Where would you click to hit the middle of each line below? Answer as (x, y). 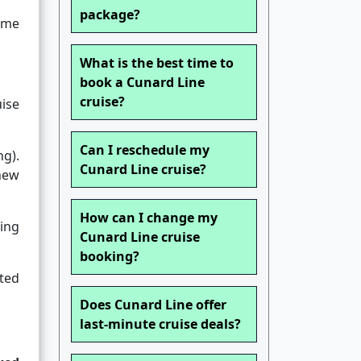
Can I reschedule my (145, 150)
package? (110, 15)
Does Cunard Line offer (153, 305)
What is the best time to (157, 63)
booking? (110, 257)
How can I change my (149, 218)
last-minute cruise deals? (160, 324)
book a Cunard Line (142, 83)
